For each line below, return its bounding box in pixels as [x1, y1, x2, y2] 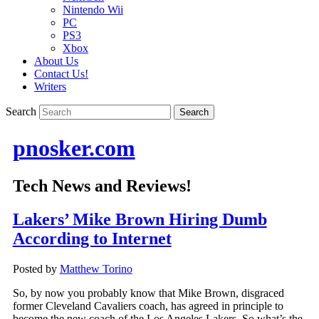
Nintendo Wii [63, 4, 123, 16]
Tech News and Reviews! [12, 177, 192, 196]
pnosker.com [12, 135, 135, 161]
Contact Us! [34, 68, 88, 80]
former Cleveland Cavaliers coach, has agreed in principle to [12, 300, 283, 313]
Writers [34, 80, 66, 93]
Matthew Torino [59, 263, 132, 276]
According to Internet [12, 229, 172, 249]
